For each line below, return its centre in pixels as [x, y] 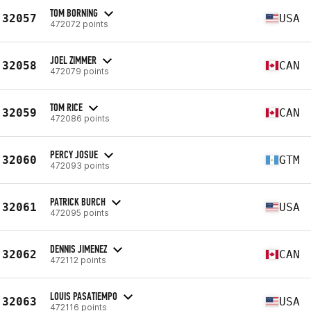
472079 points [79, 71]
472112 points [78, 260]
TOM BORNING [74, 12]
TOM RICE [66, 107]
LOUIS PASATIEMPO [84, 296]
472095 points [79, 212]
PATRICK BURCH [78, 201]
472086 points [80, 118]
